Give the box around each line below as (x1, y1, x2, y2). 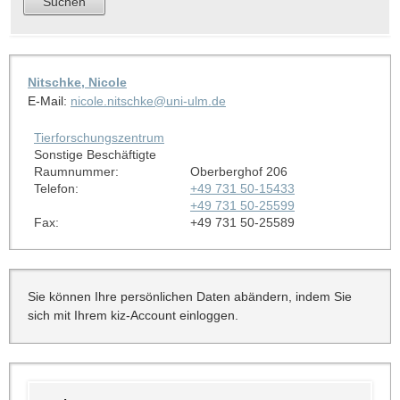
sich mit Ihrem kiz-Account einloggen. (27, 307, 238, 322)
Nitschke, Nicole (27, 74, 127, 89)
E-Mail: (27, 93, 71, 108)
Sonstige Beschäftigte (33, 146, 156, 162)
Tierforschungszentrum (33, 129, 164, 145)
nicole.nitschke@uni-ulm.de (70, 93, 226, 108)
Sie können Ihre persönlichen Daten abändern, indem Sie (27, 288, 352, 304)
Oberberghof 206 (189, 163, 287, 179)
